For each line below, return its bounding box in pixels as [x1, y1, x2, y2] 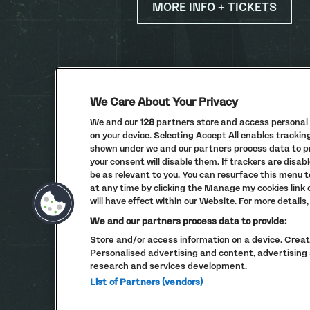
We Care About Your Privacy [90, 95, 238, 108]
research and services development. [90, 260, 247, 271]
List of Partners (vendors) [90, 276, 203, 287]
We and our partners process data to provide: [90, 215, 286, 226]
